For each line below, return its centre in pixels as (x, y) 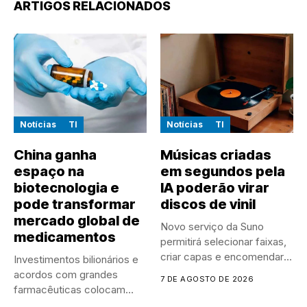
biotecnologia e (66, 188)
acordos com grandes (66, 275)
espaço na (49, 172)
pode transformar (75, 205)
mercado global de (77, 221)
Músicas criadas (216, 155)
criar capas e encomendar (222, 257)
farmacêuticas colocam (70, 290)
